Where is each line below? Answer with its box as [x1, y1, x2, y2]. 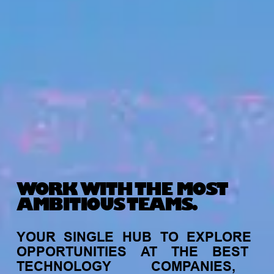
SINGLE [64, 228, 114, 245]
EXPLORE [187, 228, 252, 245]
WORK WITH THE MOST [16, 176, 228, 202]
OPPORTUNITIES [16, 243, 127, 259]
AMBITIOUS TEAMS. [16, 191, 198, 218]
